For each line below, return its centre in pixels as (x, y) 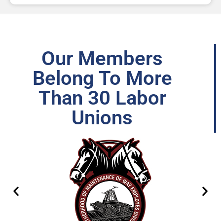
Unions (102, 118)
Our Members (102, 59)
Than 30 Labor (102, 98)
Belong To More (102, 78)
